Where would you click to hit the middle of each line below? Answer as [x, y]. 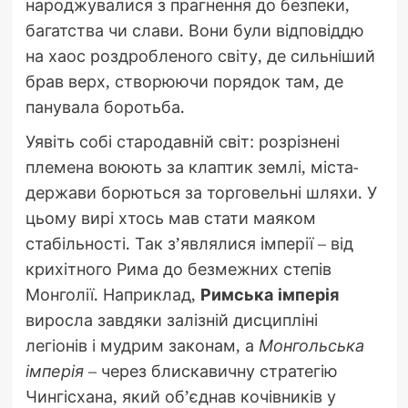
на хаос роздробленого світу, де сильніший [200, 55]
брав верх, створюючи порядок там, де [184, 81]
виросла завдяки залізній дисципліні [171, 319]
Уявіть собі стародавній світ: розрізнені [182, 141]
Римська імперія [269, 294]
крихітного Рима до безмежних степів [178, 268]
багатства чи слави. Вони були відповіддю [194, 30]
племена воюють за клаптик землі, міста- [192, 166]
